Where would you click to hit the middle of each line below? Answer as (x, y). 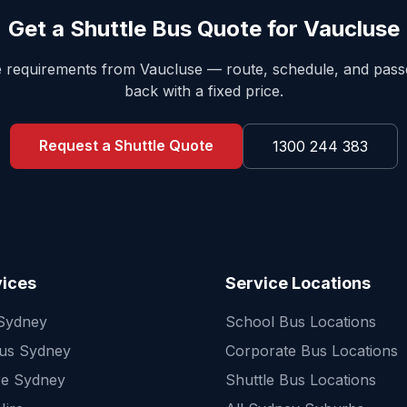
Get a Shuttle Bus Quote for (155, 29)
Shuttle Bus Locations (301, 380)
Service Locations (298, 283)
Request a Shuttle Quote (126, 145)
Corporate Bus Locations (312, 351)
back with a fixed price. (203, 91)
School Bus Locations (301, 322)
